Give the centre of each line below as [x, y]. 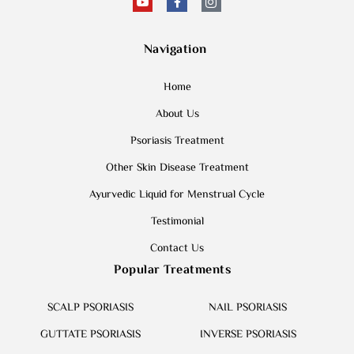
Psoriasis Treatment [177, 141]
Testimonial [177, 222]
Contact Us [177, 249]
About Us [177, 114]
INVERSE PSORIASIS [248, 335]
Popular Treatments [172, 270]
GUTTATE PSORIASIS [90, 335]
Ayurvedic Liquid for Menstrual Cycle [177, 195]
